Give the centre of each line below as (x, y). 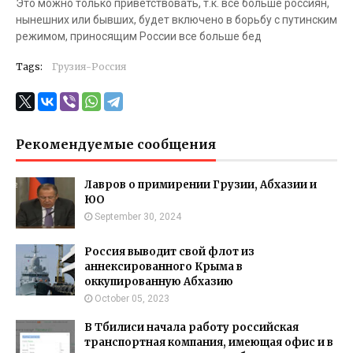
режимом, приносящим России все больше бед (139, 36)
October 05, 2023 (132, 299)
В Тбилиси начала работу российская (191, 327)
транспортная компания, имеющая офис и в (209, 342)
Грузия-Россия (89, 67)
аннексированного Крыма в (163, 267)
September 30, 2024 (138, 217)
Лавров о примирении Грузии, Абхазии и (201, 185)
